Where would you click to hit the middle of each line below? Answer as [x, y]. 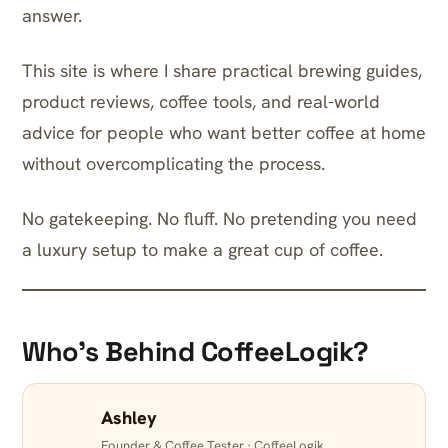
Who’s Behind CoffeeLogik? [195, 351]
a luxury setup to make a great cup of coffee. [202, 249]
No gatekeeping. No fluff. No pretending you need [219, 218]
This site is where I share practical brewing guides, [222, 70]
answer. [52, 15]
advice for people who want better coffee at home [224, 132]
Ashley [129, 417]
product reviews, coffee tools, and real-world [201, 101]
